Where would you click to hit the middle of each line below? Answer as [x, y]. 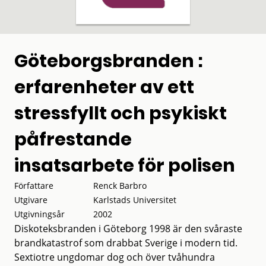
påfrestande [73, 139]
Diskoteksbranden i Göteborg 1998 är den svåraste [128, 228]
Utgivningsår [39, 214]
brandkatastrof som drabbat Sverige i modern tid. [126, 243]
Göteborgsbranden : [109, 61]
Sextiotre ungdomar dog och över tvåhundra [115, 257]
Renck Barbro [120, 185]
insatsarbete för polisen [125, 165]
